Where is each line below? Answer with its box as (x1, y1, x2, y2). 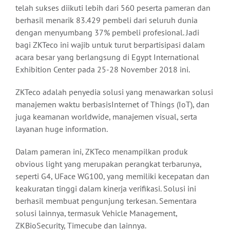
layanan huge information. (15, 124, 108, 135)
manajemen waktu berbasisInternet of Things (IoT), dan (15, 99, 209, 110)
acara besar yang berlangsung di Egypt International (15, 52, 199, 63)
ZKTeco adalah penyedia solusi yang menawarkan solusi (15, 87, 213, 98)
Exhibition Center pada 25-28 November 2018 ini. (15, 64, 190, 75)
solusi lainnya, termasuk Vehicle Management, (15, 208, 177, 219)
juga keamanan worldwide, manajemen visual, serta (15, 111, 197, 122)
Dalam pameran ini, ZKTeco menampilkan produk (15, 146, 188, 157)
